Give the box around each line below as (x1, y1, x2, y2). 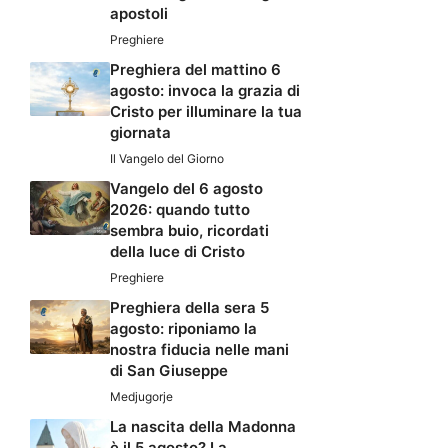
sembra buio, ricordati (110, 221, 269, 241)
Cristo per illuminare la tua (110, 102, 302, 122)
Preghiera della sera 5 (110, 298, 269, 318)
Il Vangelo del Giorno (110, 151, 224, 167)
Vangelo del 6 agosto (110, 179, 263, 199)
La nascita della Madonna (110, 417, 296, 437)
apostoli (110, 4, 168, 24)
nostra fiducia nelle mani (110, 340, 289, 360)
